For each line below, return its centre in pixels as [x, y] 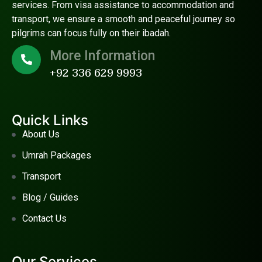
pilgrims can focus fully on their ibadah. [91, 33]
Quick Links [50, 120]
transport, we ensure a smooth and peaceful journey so [123, 19]
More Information [102, 56]
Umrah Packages [56, 156]
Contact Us [44, 219]
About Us [41, 135]
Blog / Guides [50, 198]
